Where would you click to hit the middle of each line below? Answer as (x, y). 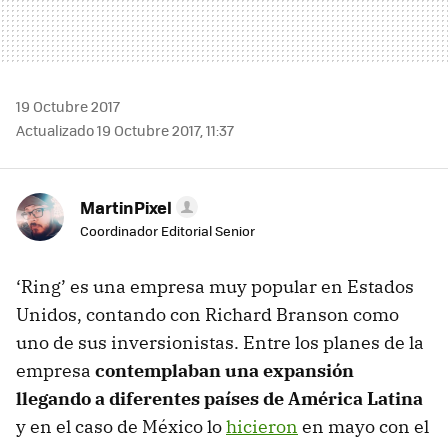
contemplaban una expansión (224, 370)
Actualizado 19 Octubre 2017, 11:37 (125, 129)
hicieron (262, 426)
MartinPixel (126, 206)
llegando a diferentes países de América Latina (219, 398)
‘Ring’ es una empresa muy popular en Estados (215, 286)
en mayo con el (363, 426)
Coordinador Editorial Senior (167, 230)
